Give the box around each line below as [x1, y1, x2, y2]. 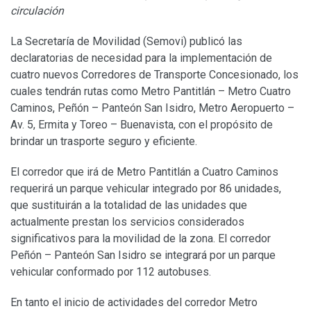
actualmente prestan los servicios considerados [10, 215, 244, 229]
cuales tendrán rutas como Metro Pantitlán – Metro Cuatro [10, 85, 294, 99]
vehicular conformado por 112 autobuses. [10, 265, 211, 279]
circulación [10, 4, 64, 18]
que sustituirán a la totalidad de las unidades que [10, 199, 247, 212]
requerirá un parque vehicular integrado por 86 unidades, [10, 182, 281, 196]
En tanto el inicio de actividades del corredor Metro [10, 296, 258, 310]
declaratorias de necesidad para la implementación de [10, 51, 272, 65]
